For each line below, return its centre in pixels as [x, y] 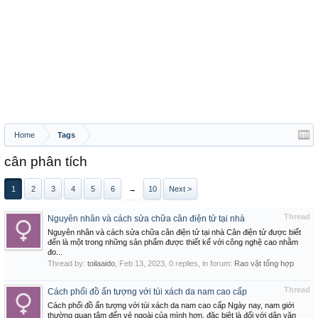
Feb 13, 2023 [142, 263]
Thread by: [67, 263]
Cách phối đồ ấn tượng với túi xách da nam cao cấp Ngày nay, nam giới [171, 305]
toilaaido [101, 263]
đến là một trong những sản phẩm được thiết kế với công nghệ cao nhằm [173, 242]
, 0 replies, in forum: [199, 263]
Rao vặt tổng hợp [264, 263]
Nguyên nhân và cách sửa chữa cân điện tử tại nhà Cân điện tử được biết [174, 232]
